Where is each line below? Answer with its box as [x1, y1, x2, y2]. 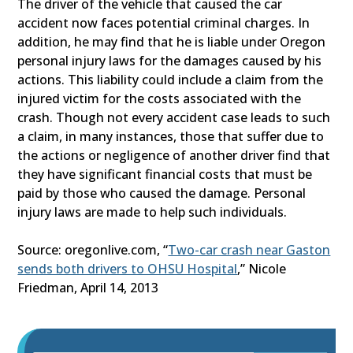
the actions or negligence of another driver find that [17, 147, 331, 165]
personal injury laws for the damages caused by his [17, 52, 322, 70]
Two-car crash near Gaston [168, 241, 331, 259]
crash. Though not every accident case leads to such [17, 109, 331, 127]
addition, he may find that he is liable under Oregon [17, 33, 326, 51]
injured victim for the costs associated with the [17, 90, 302, 108]
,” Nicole [237, 260, 287, 278]
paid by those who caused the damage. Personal [17, 184, 307, 203]
